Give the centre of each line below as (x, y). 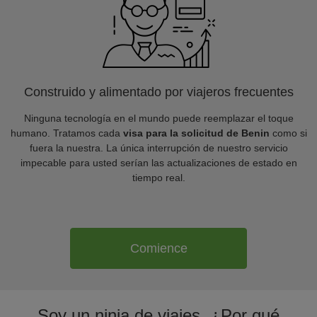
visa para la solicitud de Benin (196, 133)
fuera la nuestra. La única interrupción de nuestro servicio (158, 148)
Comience (158, 248)
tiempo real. (158, 178)
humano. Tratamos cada (67, 133)
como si (288, 133)
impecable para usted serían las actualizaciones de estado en (158, 163)
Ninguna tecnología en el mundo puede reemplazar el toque (158, 118)
